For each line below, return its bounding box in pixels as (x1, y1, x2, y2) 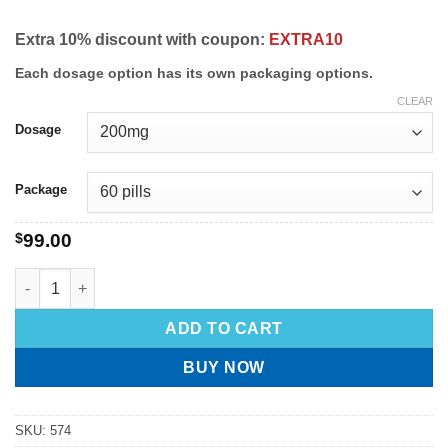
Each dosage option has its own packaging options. (15, 65, 373, 82)
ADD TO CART (165, 319, 283, 337)
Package (15, 182, 67, 198)
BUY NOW (183, 358, 265, 376)
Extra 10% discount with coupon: (15, 31, 269, 49)
